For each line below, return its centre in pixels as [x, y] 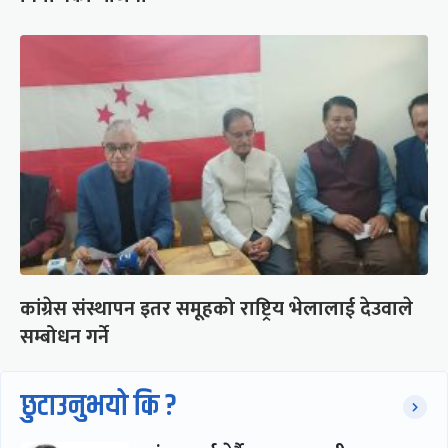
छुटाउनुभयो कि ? [99, 406]
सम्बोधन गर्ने [64, 336]
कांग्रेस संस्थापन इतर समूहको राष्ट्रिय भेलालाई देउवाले [216, 308]
